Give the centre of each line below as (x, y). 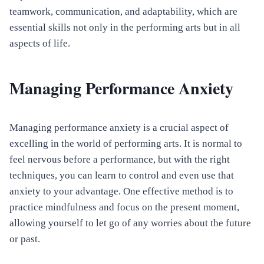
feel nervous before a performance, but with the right (120, 160)
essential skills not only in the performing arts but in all (125, 28)
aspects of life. (40, 44)
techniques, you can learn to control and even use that (122, 176)
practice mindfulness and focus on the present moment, (124, 207)
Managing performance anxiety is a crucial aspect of (119, 128)
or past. (25, 239)
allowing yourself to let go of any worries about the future (130, 223)
